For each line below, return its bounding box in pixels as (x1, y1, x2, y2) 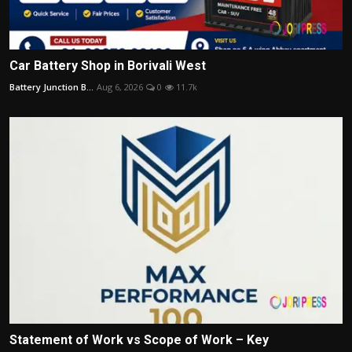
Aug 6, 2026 (97, 81, 143, 93)
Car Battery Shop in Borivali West (9, 58, 206, 74)
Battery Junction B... (9, 81, 93, 93)
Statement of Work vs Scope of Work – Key (9, 332, 269, 347)
